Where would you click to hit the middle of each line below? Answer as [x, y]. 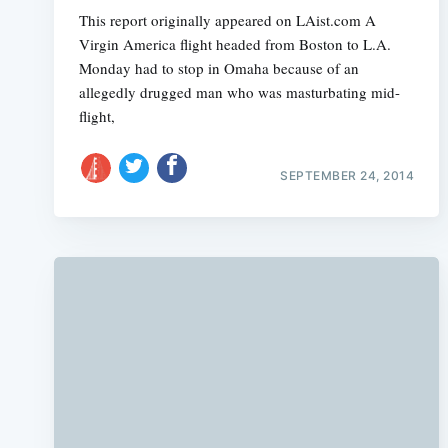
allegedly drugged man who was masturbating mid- [239, 92]
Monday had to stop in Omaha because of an [218, 68]
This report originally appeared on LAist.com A [227, 20]
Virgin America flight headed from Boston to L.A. [234, 44]
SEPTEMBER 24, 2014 [347, 175]
